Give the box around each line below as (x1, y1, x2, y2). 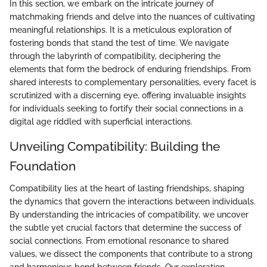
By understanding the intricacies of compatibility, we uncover (10, 210, 249, 219)
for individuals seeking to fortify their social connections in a (10, 103, 243, 113)
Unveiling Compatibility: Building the (10, 138, 220, 154)
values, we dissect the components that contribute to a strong (10, 249, 253, 259)
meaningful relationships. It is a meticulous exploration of (10, 24, 232, 35)
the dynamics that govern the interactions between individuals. (10, 197, 256, 206)
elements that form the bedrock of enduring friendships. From (10, 64, 251, 74)
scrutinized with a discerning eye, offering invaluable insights (10, 90, 246, 100)
